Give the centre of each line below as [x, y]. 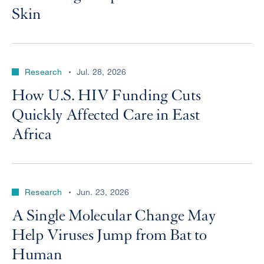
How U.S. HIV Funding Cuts [106, 95]
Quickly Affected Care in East [106, 115]
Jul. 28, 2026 [101, 72]
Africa [32, 134]
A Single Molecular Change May [114, 216]
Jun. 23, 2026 [103, 192]
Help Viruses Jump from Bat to [109, 235]
